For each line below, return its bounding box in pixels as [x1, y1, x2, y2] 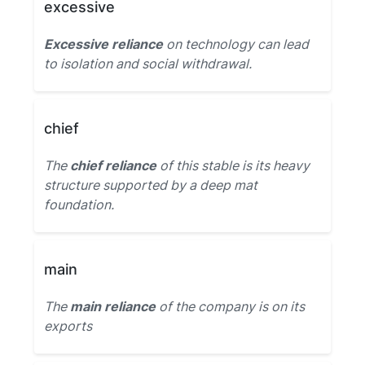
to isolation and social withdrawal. [44, 55, 252, 72]
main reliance [70, 298, 156, 314]
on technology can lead [163, 36, 309, 52]
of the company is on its [156, 298, 305, 314]
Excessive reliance [44, 36, 163, 52]
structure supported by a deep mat [44, 177, 257, 193]
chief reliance [70, 157, 156, 174]
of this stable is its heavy [156, 157, 310, 174]
